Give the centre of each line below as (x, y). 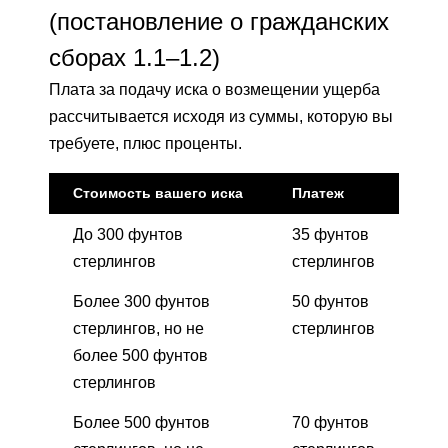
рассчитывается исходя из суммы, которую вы (221, 116)
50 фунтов (330, 301)
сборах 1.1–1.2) (134, 57)
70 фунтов (330, 422)
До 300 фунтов (128, 234)
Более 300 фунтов (141, 301)
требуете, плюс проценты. (145, 143)
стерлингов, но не (138, 328)
